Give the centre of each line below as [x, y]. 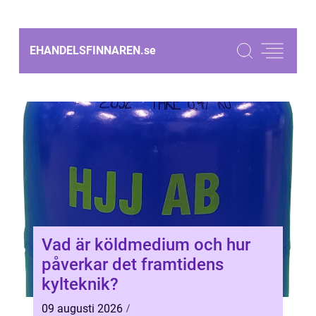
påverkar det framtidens [133, 265]
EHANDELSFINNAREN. [87, 50]
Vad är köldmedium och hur [146, 245]
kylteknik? [80, 284]
